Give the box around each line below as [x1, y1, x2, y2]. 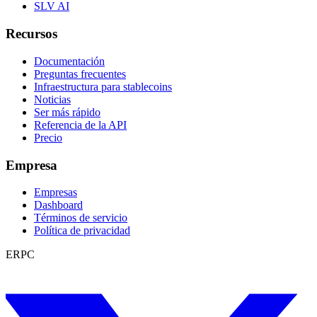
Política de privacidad [34, 224, 130, 237]
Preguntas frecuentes [34, 67, 126, 80]
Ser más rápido [34, 105, 100, 118]
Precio [34, 131, 62, 144]
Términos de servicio [34, 212, 127, 224]
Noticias [34, 93, 71, 105]
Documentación [34, 54, 105, 67]
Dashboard [34, 199, 83, 212]
